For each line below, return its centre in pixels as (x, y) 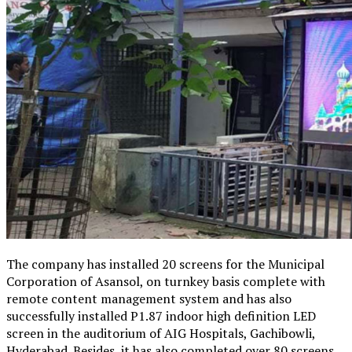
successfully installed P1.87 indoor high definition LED (161, 315)
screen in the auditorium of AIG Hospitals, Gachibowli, (161, 333)
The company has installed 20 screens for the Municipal (165, 264)
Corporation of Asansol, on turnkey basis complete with (166, 281)
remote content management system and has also (149, 298)
